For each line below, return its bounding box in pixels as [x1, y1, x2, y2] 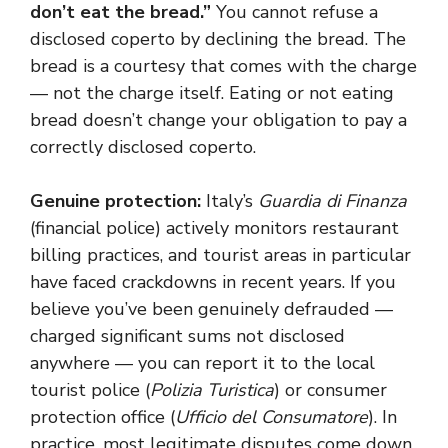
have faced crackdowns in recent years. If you [30, 270, 396, 294]
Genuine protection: [30, 189, 201, 213]
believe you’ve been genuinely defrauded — [30, 297, 393, 321]
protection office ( [30, 405, 175, 429]
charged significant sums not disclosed [30, 324, 345, 348]
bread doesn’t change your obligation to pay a [30, 108, 407, 132]
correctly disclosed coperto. [30, 135, 256, 159]
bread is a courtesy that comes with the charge [30, 54, 417, 78]
